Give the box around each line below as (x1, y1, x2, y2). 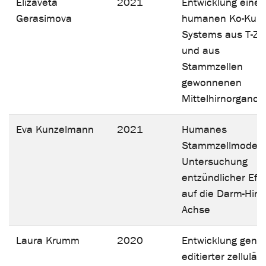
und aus (182, 44, 220, 57)
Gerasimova (16, 12, 72, 25)
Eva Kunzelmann (16, 123, 94, 136)
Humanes (182, 123, 227, 136)
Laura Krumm (16, 234, 80, 247)
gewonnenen (182, 76, 242, 89)
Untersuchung (182, 155, 248, 168)
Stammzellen (182, 60, 243, 73)
